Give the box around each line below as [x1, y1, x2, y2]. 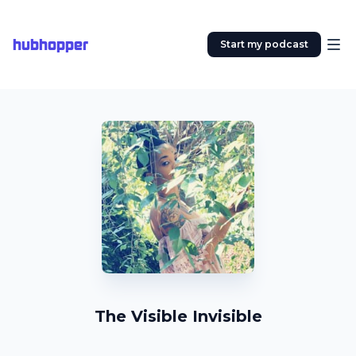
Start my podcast [220, 38, 308, 50]
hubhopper [13, 36, 88, 53]
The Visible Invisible [94, 307, 262, 326]
